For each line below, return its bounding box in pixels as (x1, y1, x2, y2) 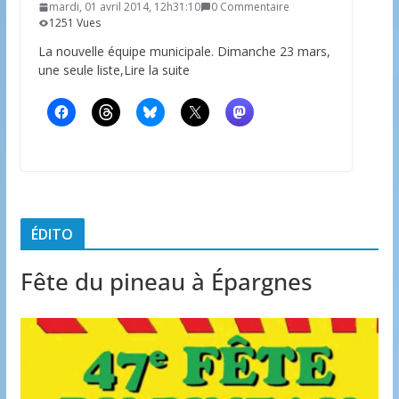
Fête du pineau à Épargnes (20, 265, 313, 297)
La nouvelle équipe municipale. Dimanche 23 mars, (37, 42, 330, 60)
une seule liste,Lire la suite (37, 61, 190, 78)
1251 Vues (48, 14, 101, 30)
